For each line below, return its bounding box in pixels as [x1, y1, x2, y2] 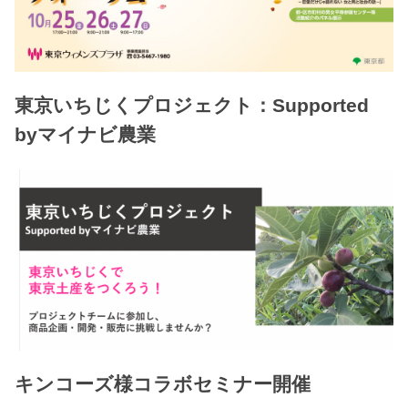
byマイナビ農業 [15, 124, 157, 147]
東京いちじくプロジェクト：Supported [15, 95, 370, 117]
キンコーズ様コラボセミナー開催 [15, 373, 311, 396]
